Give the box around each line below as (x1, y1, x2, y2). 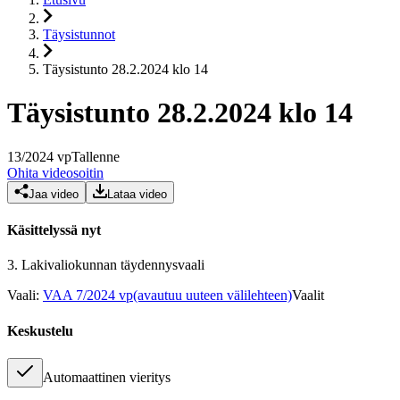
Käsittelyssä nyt (7, 222, 101, 238)
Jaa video (29, 187, 79, 201)
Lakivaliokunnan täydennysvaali (21, 257, 204, 273)
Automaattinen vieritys (43, 369, 171, 385)
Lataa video (107, 187, 167, 201)
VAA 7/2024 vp (43, 287, 133, 304)
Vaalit (292, 287, 324, 304)
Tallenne (71, 148, 120, 164)
